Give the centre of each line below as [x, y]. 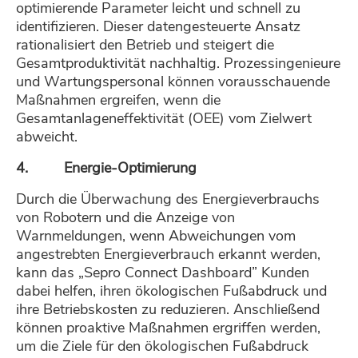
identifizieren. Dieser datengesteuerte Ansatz [158, 27]
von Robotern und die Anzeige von [125, 218]
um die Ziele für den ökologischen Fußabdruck [162, 346]
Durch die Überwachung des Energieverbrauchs [168, 199]
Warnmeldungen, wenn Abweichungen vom [156, 236]
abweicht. [47, 137]
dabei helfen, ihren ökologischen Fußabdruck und [171, 291]
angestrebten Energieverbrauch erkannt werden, [168, 255]
